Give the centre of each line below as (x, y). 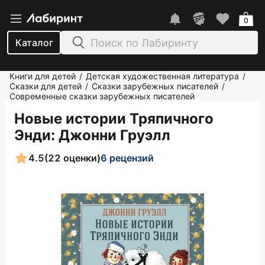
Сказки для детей (46, 86)
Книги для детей (43, 76)
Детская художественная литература (162, 76)
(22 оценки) (72, 158)
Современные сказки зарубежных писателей (102, 96)
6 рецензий (127, 158)
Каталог (34, 43)
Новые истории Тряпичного (114, 119)
